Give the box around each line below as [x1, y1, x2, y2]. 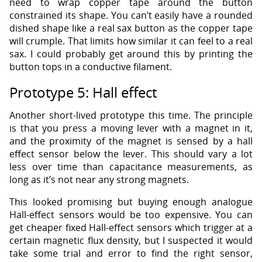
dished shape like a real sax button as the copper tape [9, 21, 253, 35]
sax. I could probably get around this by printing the [9, 47, 253, 60]
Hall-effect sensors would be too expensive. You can [9, 208, 253, 221]
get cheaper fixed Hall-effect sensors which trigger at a [9, 220, 253, 234]
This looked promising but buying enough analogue [9, 195, 253, 208]
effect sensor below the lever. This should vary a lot [9, 147, 253, 160]
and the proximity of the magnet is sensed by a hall [9, 134, 253, 147]
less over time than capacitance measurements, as [9, 160, 253, 173]
